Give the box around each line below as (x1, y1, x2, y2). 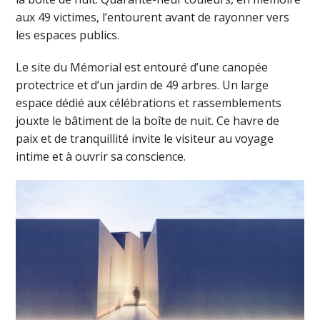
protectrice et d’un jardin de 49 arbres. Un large (16, 76, 269, 93)
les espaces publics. (16, 26, 120, 43)
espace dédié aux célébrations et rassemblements (16, 94, 282, 111)
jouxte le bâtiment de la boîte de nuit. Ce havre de (16, 112, 280, 129)
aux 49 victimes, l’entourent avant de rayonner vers (16, 9, 290, 25)
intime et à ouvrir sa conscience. (16, 148, 186, 164)
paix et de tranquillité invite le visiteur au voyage (16, 130, 274, 146)
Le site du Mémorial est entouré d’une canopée (16, 59, 269, 75)
